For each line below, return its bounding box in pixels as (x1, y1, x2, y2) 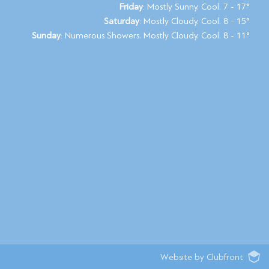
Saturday (104, 16, 139, 26)
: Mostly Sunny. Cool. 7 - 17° (143, 2, 250, 12)
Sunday (32, 31, 61, 41)
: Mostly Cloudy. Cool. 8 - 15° (139, 16, 250, 26)
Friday (119, 2, 143, 12)
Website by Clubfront (160, 252, 243, 262)
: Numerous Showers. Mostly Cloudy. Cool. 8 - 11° (61, 31, 250, 41)
